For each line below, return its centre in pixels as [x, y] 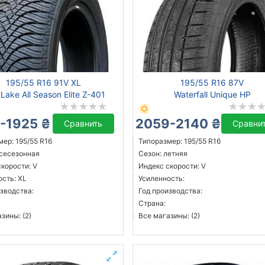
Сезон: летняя [163, 154]
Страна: [152, 203]
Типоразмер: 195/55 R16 [179, 141]
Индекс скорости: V [172, 166]
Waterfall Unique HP [212, 95]
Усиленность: [161, 179]
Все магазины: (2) [169, 216]
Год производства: [170, 191]
